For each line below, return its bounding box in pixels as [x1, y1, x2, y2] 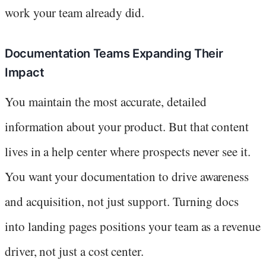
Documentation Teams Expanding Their [5, 46, 223, 61]
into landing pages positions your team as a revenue [5, 217, 261, 235]
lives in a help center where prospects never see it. [5, 142, 251, 160]
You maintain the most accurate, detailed [5, 93, 207, 110]
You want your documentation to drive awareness [5, 167, 249, 185]
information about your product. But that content [5, 118, 249, 135]
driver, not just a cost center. [5, 242, 144, 259]
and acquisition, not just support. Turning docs [5, 192, 239, 210]
